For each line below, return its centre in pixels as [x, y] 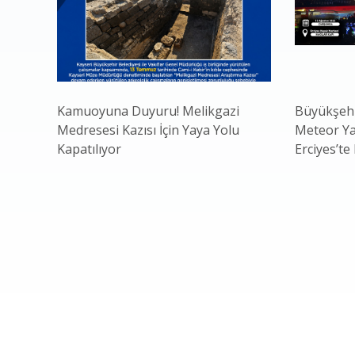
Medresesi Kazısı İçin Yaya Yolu [148, 130]
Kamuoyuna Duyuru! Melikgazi [148, 111]
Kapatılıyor [89, 149]
